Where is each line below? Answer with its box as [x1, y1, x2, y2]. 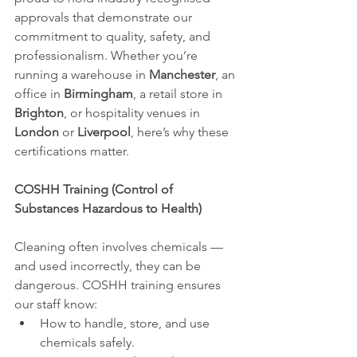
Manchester [149, 66, 215, 82]
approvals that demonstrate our [14, 9, 195, 25]
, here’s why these [131, 124, 232, 139]
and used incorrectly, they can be [14, 257, 204, 273]
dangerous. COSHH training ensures [14, 277, 224, 292]
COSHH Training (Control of [14, 181, 176, 197]
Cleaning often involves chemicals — [14, 238, 226, 254]
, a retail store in [133, 85, 226, 101]
